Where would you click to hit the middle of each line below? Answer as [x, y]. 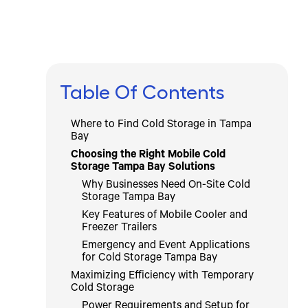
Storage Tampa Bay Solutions [143, 168]
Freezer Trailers [120, 229]
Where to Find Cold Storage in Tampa [162, 125]
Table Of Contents [143, 93]
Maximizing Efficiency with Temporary [163, 277]
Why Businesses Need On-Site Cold [166, 186]
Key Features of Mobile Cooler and [165, 216]
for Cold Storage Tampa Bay [150, 259]
